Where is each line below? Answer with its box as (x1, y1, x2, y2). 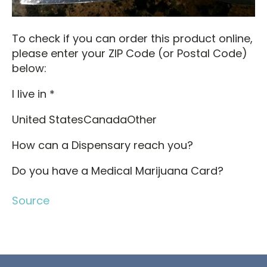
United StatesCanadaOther (12, 112, 157, 128)
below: (12, 61, 46, 76)
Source (12, 193, 49, 209)
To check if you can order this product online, (12, 31, 253, 46)
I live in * (12, 86, 55, 102)
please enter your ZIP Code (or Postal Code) (12, 46, 247, 61)
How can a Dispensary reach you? (12, 138, 193, 153)
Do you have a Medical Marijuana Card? (12, 163, 223, 179)
